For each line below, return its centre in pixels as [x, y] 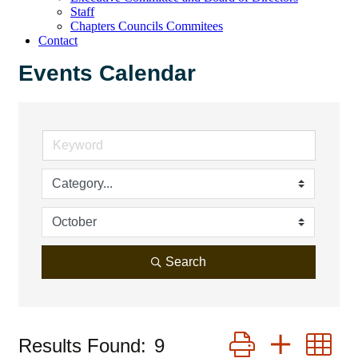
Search [186, 262]
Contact [58, 40]
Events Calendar [107, 73]
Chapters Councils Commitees [147, 26]
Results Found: [82, 346]
